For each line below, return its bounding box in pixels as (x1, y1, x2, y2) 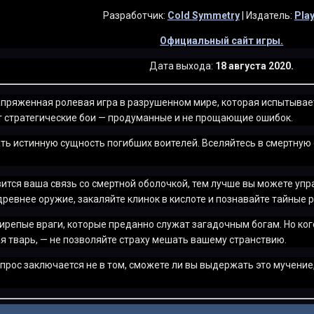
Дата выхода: (149, 60, 214, 71)
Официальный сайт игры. (160, 35, 284, 46)
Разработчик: (102, 10, 165, 21)
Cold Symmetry (167, 10, 240, 21)
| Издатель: (241, 10, 292, 21)
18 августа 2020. (215, 60, 294, 71)
